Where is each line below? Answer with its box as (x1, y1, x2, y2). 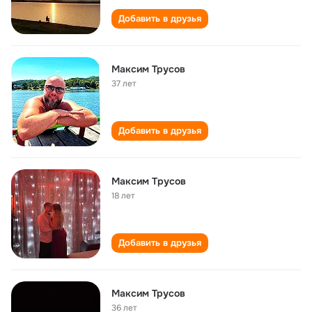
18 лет (111, 190, 135, 201)
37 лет (111, 78, 136, 89)
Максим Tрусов (111, 175, 186, 187)
